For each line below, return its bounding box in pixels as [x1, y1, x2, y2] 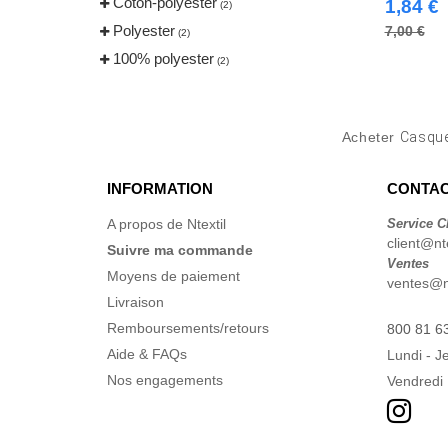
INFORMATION [107, 180, 213, 197]
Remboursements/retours [107, 320, 269, 336]
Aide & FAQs [107, 346, 187, 362]
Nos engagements [107, 372, 223, 388]
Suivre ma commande [107, 242, 253, 258]
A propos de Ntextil [107, 216, 226, 232]
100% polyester [113, 50, 214, 67]
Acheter [341, 129, 400, 145]
